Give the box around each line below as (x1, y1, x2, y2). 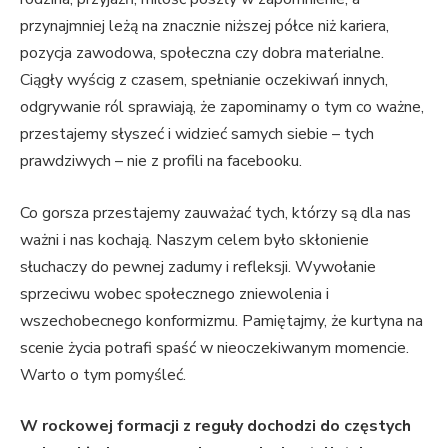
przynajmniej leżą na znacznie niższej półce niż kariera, (20, 15, 389, 38)
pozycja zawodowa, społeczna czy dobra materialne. (20, 42, 384, 65)
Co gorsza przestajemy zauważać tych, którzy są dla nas (20, 201, 411, 224)
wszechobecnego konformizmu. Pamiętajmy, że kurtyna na (20, 309, 423, 332)
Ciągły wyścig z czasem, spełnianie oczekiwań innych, (20, 69, 388, 92)
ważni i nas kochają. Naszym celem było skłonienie (20, 228, 369, 251)
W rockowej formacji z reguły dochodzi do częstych (20, 415, 411, 438)
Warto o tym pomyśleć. (20, 363, 186, 386)
